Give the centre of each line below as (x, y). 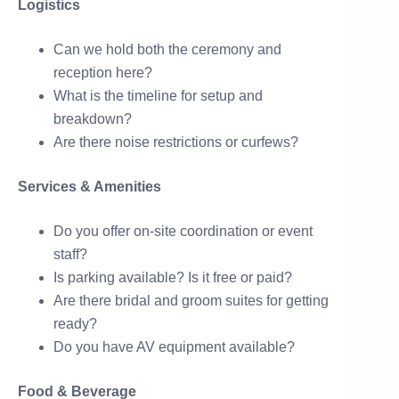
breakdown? (93, 118)
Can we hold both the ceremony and (167, 49)
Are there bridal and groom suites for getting (191, 300)
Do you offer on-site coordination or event (183, 231)
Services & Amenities (90, 186)
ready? (75, 323)
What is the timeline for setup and (158, 95)
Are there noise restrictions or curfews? (176, 142)
